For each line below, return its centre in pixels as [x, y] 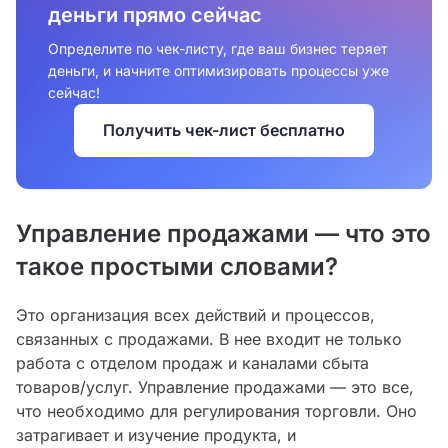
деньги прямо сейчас [155, 15]
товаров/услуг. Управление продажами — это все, [215, 387]
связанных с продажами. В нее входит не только [209, 339]
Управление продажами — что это [223, 234]
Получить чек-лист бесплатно [224, 130]
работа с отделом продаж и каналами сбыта [192, 363]
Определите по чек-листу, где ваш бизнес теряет [218, 49]
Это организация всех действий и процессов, [195, 315]
